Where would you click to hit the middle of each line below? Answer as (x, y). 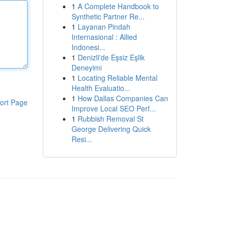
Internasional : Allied (104, 37)
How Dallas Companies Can (123, 98)
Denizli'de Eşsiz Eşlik (111, 57)
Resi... (82, 139)
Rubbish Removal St (110, 119)
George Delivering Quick (111, 129)
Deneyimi (86, 67)
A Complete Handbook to (118, 6)
